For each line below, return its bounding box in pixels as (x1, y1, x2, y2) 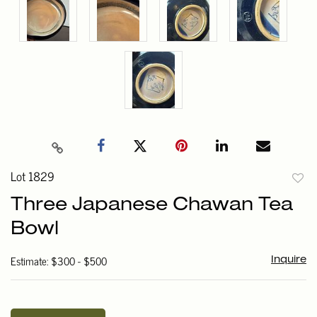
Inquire (270, 255, 306, 265)
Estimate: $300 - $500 (11, 252, 107, 270)
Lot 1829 (11, 166, 54, 187)
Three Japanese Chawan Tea (11, 197, 293, 214)
